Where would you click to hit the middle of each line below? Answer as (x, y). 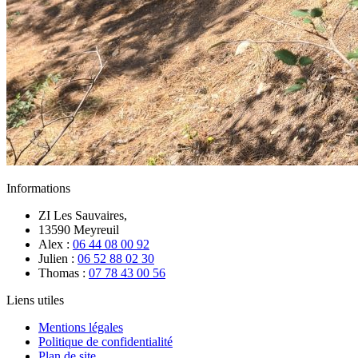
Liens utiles (35, 300)
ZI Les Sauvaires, (83, 215)
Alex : (56, 244)
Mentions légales (81, 327)
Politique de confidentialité (105, 341)
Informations (38, 188)
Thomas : (64, 272)
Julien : (58, 258)
